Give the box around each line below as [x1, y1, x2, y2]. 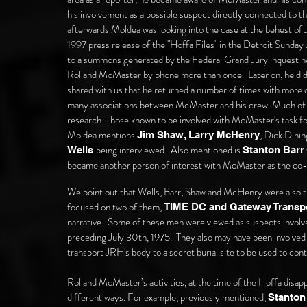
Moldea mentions [67, 127, 137, 143]
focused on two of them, [67, 199, 164, 214]
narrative [67, 214, 101, 230]
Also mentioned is [167, 143, 243, 158]
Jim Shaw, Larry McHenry [137, 129, 260, 140]
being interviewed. [96, 143, 167, 158]
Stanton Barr [243, 144, 304, 156]
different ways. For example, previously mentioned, [67, 290, 268, 305]
